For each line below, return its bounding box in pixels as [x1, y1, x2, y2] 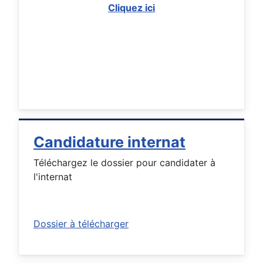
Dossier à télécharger [33, 218, 129, 230]
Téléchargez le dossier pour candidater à [33, 157, 215, 169]
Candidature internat [33, 133, 186, 151]
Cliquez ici [108, 2, 155, 14]
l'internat [33, 171, 72, 183]
